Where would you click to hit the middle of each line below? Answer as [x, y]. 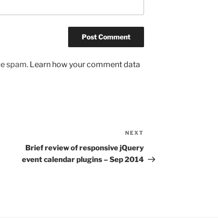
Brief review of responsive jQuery [85, 148]
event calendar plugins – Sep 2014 [83, 160]
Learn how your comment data [85, 65]
